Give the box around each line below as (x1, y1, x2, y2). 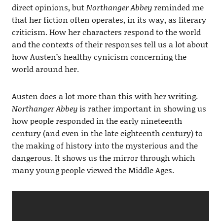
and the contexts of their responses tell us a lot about (11, 38, 208, 50)
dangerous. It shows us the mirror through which (11, 152, 195, 164)
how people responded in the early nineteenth (11, 115, 182, 127)
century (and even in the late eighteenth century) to (11, 127, 203, 139)
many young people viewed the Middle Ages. (11, 164, 174, 176)
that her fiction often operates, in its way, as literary (11, 14, 206, 26)
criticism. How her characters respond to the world (11, 26, 201, 38)
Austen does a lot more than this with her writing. (11, 90, 198, 102)
